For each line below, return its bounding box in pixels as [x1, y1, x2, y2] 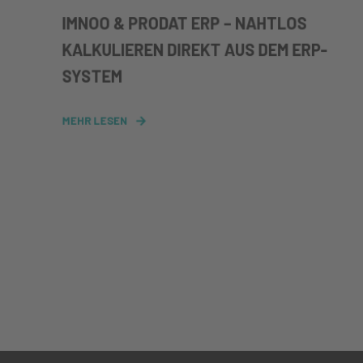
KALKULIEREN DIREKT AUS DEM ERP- [62, 39, 328, 60]
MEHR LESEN [62, 113, 128, 127]
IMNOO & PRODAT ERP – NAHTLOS [62, 13, 307, 33]
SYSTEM [62, 66, 123, 86]
